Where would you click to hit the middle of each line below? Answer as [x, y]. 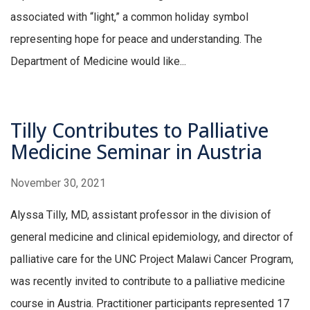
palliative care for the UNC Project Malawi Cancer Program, [152, 259]
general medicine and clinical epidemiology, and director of [152, 237]
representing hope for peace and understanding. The [136, 39]
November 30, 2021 [58, 183]
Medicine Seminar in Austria [136, 152]
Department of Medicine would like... [98, 62]
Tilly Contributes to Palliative [139, 130]
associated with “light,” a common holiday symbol [129, 17]
